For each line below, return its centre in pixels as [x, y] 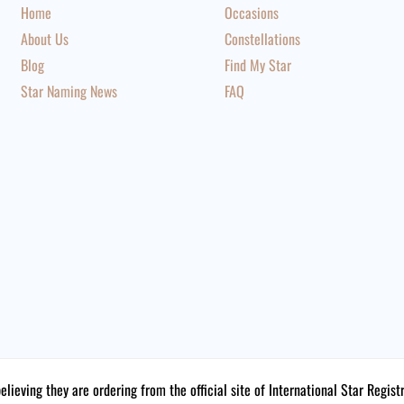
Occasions [251, 13]
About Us [45, 39]
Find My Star [257, 65]
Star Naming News [69, 91]
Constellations [262, 39]
